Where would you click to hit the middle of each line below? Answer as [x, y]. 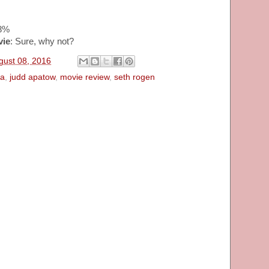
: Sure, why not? [42, 41]
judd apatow [32, 77]
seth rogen [134, 77]
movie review [85, 77]
